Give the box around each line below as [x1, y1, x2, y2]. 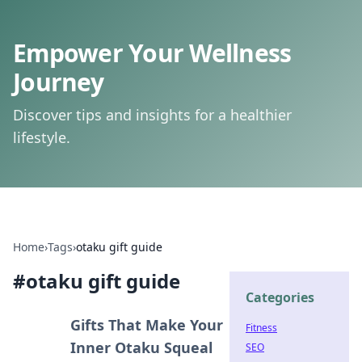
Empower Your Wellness [13, 36, 292, 69]
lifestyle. [13, 128, 70, 147]
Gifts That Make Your [70, 315, 224, 335]
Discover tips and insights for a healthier [13, 105, 292, 124]
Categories [246, 288, 314, 306]
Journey [13, 65, 103, 99]
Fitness [246, 321, 277, 335]
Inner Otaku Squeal [70, 338, 213, 357]
